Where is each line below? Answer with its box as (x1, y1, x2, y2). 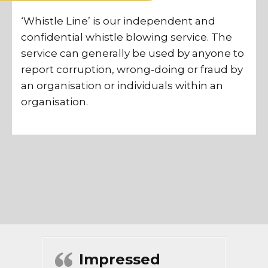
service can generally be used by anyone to (21, 47, 244, 60)
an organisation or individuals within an (21, 80, 223, 92)
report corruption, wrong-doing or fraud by (21, 63, 243, 76)
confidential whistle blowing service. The (21, 31, 232, 44)
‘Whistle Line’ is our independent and (21, 15, 215, 28)
